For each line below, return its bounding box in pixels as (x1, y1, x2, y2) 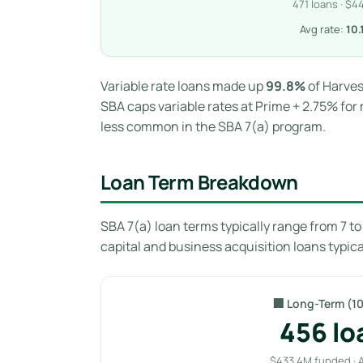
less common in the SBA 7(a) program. (100, 117, 326, 135)
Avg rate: (300, 21, 346, 36)
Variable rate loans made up (100, 76, 266, 95)
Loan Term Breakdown (100, 168, 298, 195)
